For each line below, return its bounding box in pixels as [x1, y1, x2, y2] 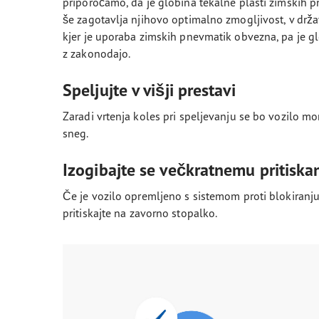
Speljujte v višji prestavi [63, 78, 236, 101]
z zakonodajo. [63, 46, 131, 61]
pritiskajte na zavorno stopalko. [63, 205, 218, 220]
